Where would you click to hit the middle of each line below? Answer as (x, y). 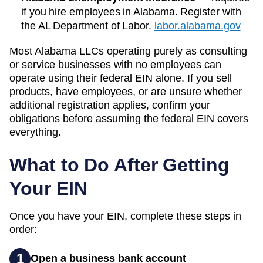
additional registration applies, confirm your (110, 105)
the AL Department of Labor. (86, 26)
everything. (35, 132)
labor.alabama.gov (197, 26)
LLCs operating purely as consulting (162, 51)
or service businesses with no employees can (115, 64)
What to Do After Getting (119, 165)
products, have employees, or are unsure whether (126, 91)
